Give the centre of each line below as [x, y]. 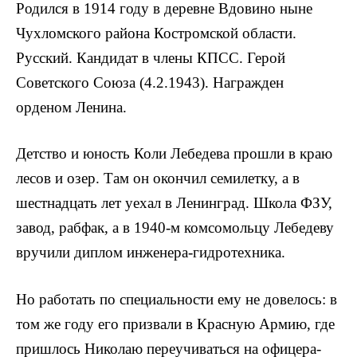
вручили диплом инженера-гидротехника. [151, 253]
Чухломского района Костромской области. [156, 33]
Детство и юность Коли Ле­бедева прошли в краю [174, 154]
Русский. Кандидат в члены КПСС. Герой [151, 58]
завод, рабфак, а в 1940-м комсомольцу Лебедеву [175, 228]
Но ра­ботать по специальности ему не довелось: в [177, 299]
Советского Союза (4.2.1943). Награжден [150, 83]
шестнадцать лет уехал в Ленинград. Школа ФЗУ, [174, 203]
